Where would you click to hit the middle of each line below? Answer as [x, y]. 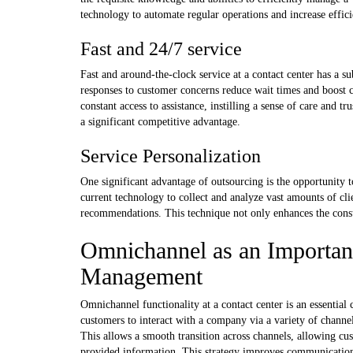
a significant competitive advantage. [160, 121]
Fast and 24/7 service [161, 48]
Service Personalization [171, 156]
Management [141, 276]
